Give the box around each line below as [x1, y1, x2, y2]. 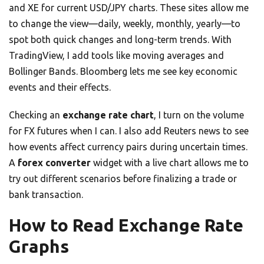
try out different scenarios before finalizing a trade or [9, 173, 237, 184]
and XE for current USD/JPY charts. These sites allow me [9, 2, 249, 14]
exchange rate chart [62, 110, 154, 121]
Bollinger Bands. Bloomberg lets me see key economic [9, 66, 237, 77]
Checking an [9, 110, 62, 121]
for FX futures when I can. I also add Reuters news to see [9, 126, 249, 137]
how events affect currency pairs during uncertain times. [9, 141, 247, 153]
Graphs [9, 236, 69, 257]
